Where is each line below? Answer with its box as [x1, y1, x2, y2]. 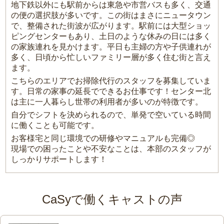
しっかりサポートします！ [11, 155, 107, 164]
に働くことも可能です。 [11, 121, 99, 130]
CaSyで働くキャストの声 [41, 192, 182, 206]
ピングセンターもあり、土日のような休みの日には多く [11, 32, 211, 41]
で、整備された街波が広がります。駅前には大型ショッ [11, 21, 211, 30]
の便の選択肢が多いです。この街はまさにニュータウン [11, 11, 211, 20]
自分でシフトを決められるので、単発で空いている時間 [11, 110, 211, 119]
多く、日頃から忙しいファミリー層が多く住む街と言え [11, 53, 211, 62]
